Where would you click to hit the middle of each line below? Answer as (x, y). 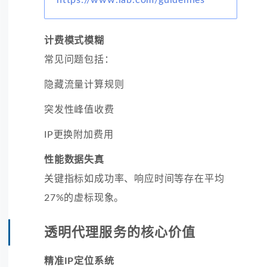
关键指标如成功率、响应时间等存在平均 (134, 178)
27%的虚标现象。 (84, 198)
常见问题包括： (79, 59)
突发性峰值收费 (79, 109)
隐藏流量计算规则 (84, 84)
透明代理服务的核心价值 (120, 232)
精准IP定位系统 (79, 261)
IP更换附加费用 (79, 134)
